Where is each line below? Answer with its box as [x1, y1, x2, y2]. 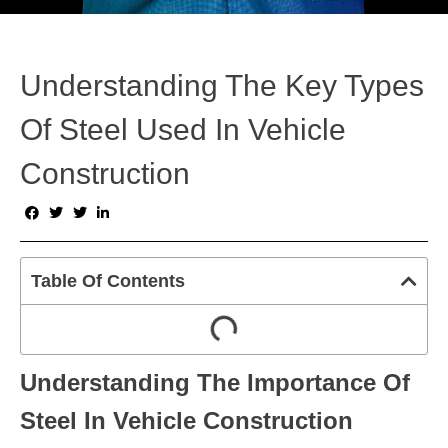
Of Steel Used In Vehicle [20, 113, 346, 147]
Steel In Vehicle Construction [20, 407, 353, 435]
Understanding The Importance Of [20, 369, 410, 397]
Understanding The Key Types [20, 69, 424, 103]
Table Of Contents [31, 271, 185, 292]
